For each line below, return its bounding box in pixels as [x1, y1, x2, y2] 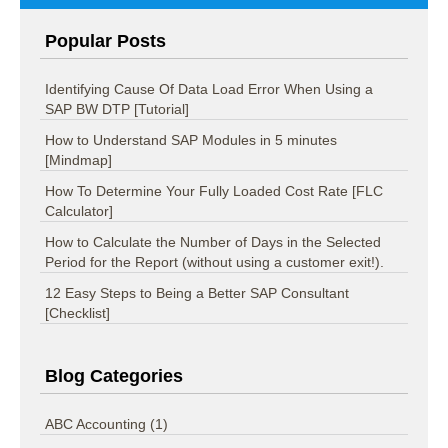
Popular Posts [45, 31, 166, 52]
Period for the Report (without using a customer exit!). [45, 254, 384, 271]
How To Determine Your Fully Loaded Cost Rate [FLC [45, 183, 383, 200]
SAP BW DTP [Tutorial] [45, 101, 189, 118]
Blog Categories [45, 366, 183, 387]
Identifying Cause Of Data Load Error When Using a [45, 81, 373, 98]
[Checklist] [45, 305, 110, 322]
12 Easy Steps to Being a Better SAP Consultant [45, 285, 349, 302]
